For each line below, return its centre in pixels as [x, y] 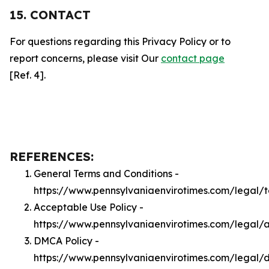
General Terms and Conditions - [106, 174]
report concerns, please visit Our [85, 58]
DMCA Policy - [66, 241]
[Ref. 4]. [28, 75]
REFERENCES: [52, 156]
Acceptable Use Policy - [89, 207]
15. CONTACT [50, 15]
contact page [193, 58]
